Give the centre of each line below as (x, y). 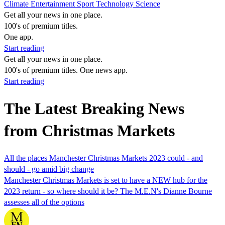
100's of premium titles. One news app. (66, 70)
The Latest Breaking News (94, 109)
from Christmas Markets (89, 131)
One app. (19, 37)
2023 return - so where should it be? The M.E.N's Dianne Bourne (108, 191)
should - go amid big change (49, 169)
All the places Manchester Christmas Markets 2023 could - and (103, 158)
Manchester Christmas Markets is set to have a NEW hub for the (106, 180)
